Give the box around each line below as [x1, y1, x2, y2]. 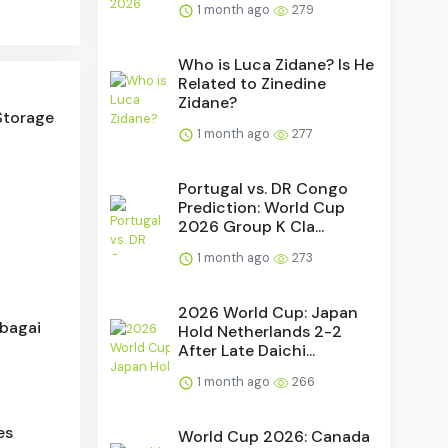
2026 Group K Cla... [178, 215, 325, 237]
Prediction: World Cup [178, 196, 346, 218]
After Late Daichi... [178, 339, 316, 361]
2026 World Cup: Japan [178, 301, 359, 323]
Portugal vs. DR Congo [178, 177, 349, 199]
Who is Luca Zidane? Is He [178, 53, 375, 75]
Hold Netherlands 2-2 [178, 320, 343, 342]
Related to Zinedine [178, 72, 327, 94]
